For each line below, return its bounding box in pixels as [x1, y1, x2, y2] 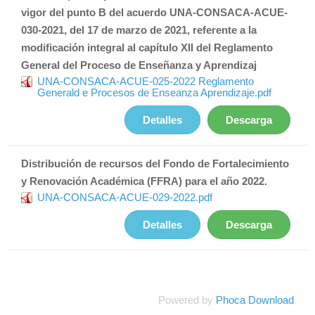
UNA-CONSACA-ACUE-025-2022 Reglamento [37, 75, 254, 87]
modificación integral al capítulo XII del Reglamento [21, 41, 273, 53]
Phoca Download [216, 293, 294, 306]
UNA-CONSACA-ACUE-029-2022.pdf [37, 191, 212, 203]
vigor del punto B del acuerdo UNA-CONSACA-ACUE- [21, 6, 288, 18]
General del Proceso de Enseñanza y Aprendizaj [21, 58, 257, 71]
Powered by [158, 293, 216, 306]
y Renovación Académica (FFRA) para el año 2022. [21, 174, 267, 187]
